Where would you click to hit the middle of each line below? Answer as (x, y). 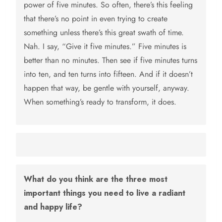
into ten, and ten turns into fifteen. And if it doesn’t (108, 74)
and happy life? (53, 207)
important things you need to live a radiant (105, 193)
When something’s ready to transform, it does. (100, 102)
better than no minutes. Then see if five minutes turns (111, 60)
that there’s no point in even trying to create (96, 19)
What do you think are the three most (96, 179)
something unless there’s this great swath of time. (104, 33)
